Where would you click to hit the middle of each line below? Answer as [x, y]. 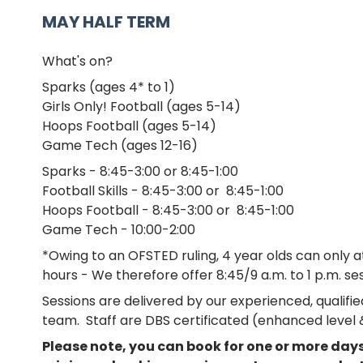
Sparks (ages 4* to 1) [109, 87]
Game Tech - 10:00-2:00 [119, 230]
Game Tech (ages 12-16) [120, 145]
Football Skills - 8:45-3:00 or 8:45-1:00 [163, 191]
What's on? [79, 61]
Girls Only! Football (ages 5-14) [141, 107]
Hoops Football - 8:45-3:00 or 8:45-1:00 [168, 210]
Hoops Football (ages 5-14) [129, 126]
